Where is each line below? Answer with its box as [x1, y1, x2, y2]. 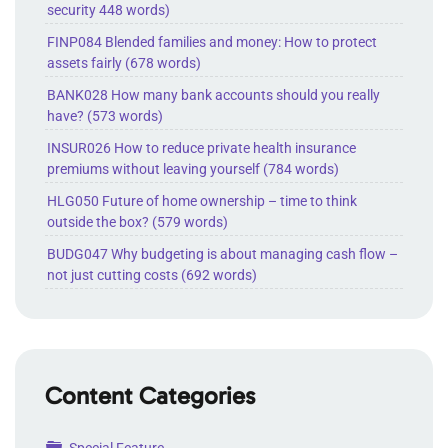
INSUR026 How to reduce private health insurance [47, 140, 356, 156]
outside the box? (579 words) [47, 214, 228, 230]
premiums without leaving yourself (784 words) [47, 161, 339, 177]
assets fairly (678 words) [47, 55, 201, 71]
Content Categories [45, 381, 255, 410]
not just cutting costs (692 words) [47, 267, 257, 283]
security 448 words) [47, 2, 170, 18]
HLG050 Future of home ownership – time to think [47, 193, 357, 209]
